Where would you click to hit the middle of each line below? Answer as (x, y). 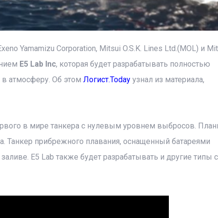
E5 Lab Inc (37, 64)
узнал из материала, (167, 80)
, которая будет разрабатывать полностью (133, 64)
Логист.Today (107, 80)
